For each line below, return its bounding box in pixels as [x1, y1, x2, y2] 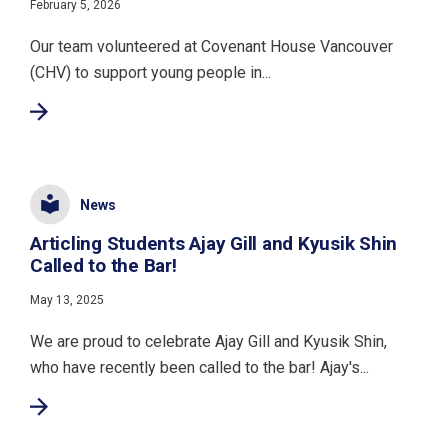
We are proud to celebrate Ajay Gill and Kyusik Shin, [30, 332, 387, 351]
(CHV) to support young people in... [30, 63, 271, 82]
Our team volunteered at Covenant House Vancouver [30, 37, 393, 56]
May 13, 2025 [30, 293, 104, 307]
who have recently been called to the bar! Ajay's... [30, 358, 369, 377]
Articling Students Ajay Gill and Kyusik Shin [30, 232, 397, 255]
